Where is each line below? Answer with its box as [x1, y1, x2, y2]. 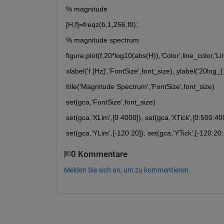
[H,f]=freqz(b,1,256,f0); [65, 20, 138, 29]
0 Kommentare [70, 149, 127, 159]
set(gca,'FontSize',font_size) [65, 98, 155, 106]
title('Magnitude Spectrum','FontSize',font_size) [65, 82, 214, 91]
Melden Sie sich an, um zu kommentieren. [63, 165, 190, 174]
